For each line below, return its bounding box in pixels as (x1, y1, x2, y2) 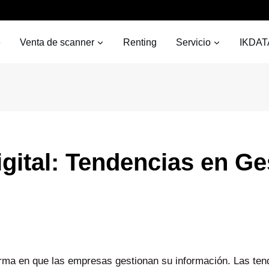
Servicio (176, 37, 211, 47)
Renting (123, 37, 157, 47)
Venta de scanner (20, 37, 94, 47)
